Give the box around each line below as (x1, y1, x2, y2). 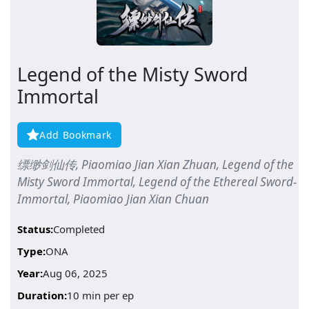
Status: (17, 221, 53, 236)
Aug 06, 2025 (43, 266, 108, 280)
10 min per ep (67, 288, 134, 302)
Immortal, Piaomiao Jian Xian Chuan (17, 190, 209, 207)
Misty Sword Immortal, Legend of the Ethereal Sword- (17, 173, 297, 190)
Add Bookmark (39, 128, 112, 141)
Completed (53, 221, 105, 236)
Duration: (17, 288, 67, 302)
